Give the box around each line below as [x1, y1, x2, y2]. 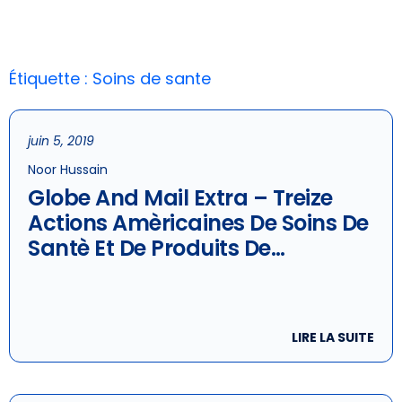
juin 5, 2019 [28, 132, 94, 150]
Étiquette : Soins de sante [9, 67, 211, 90]
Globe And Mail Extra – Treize [28, 183, 333, 213]
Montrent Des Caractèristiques [28, 284, 353, 313]
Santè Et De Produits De [28, 233, 271, 263]
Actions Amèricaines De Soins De [28, 208, 369, 238]
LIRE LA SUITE [292, 328, 374, 346]
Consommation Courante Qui [28, 258, 342, 288]
